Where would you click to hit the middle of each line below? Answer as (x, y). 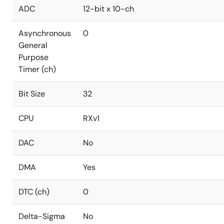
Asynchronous (45, 33)
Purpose (33, 57)
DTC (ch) (34, 192)
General (33, 45)
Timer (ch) (37, 69)
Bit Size (32, 94)
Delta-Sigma (42, 216)
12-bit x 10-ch (108, 9)
